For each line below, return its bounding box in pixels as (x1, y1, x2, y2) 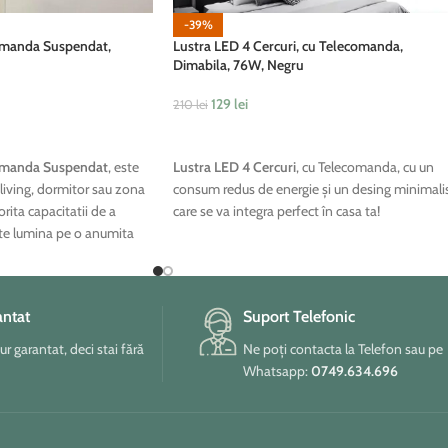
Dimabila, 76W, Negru (173, 56, 304, 75)
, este (107, 158, 139, 177)
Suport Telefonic (243, 306, 355, 326)
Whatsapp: (243, 361, 311, 380)
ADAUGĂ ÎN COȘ (185, 127, 281, 144)
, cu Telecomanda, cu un (296, 158, 434, 177)
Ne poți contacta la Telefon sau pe (243, 339, 443, 358)
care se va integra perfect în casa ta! (173, 202, 380, 221)
